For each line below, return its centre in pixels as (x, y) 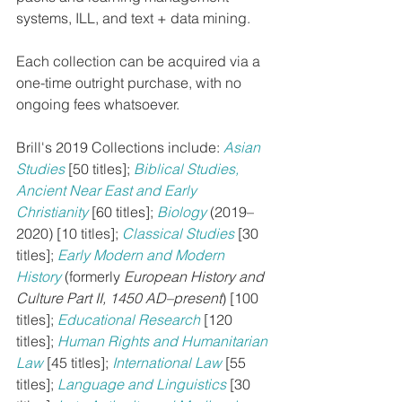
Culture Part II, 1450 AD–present (119, 298)
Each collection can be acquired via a (140, 61)
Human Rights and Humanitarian (164, 341)
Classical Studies (178, 234)
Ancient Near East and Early (108, 191)
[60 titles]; (124, 212)
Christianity (52, 212)
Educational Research (129, 320)
